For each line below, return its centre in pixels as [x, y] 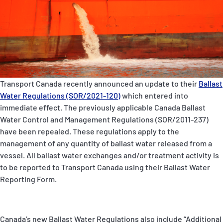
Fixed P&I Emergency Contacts [89, 32]
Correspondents [45, 125]
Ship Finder [38, 79]
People [31, 56]
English [64, 195]
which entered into [154, 96]
